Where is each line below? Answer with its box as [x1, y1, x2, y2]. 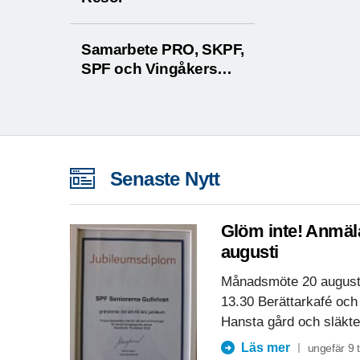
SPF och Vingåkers [81, 60, 218, 78]
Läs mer [240, 340, 290, 354]
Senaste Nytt [110, 168, 220, 190]
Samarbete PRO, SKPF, [81, 41, 244, 59]
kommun [81, 80, 145, 97]
